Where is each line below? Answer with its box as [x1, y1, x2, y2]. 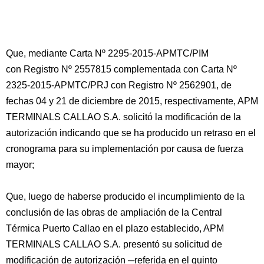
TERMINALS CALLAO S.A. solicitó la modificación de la [6, 112, 241, 122]
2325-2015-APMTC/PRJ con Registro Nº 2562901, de [6, 80, 232, 90]
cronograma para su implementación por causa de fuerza [6, 144, 243, 154]
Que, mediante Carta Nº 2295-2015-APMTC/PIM [6, 48, 209, 58]
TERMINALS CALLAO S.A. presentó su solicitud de [6, 239, 222, 249]
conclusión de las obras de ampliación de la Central [6, 207, 222, 217]
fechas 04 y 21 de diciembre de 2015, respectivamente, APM [6, 96, 258, 106]
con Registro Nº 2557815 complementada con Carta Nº [6, 64, 237, 74]
